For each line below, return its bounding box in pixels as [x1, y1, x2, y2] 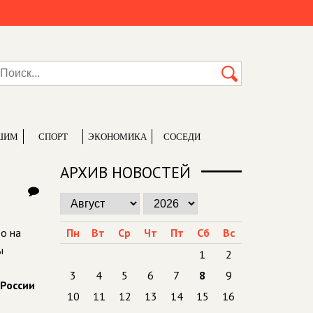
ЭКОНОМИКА [88, 131, 147, 142]
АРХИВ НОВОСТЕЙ [60, 162, 191, 182]
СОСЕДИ [163, 131, 201, 142]
